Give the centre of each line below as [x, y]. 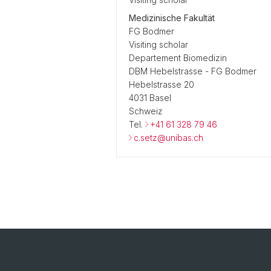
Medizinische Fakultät [172, 18]
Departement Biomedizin [178, 58]
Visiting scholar [158, 44]
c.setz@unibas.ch [168, 138]
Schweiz [146, 111]
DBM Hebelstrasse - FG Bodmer [193, 71]
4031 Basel [150, 98]
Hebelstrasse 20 [162, 84]
